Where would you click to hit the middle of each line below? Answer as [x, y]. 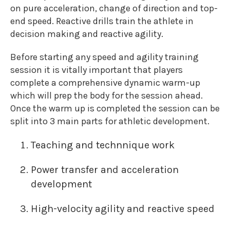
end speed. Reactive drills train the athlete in [102, 21]
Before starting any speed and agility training [104, 57]
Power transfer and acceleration [105, 170]
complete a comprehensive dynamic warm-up [105, 83]
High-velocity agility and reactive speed [123, 209]
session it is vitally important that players [97, 70]
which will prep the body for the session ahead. [107, 95]
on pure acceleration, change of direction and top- [114, 8]
